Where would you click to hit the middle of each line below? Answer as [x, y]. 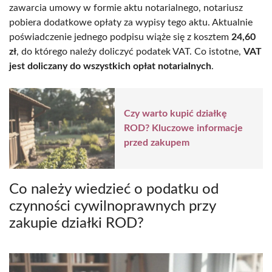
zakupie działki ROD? [76, 223]
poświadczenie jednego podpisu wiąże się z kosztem [120, 37]
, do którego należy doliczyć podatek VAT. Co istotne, [130, 51]
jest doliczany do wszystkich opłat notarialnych [110, 66]
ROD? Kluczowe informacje [183, 128]
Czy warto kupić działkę [175, 114]
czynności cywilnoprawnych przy [112, 206]
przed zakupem [157, 143]
